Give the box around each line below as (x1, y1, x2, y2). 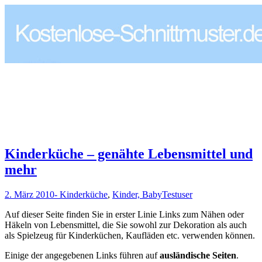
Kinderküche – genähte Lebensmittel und (5, 146, 253, 161)
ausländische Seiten (160, 250, 236, 260)
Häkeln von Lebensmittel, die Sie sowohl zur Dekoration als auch (5, 219, 247, 230)
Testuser (162, 189, 192, 199)
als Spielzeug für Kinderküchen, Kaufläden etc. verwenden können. (5, 230, 255, 240)
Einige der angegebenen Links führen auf (5, 250, 160, 260)
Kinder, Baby (112, 189, 162, 199)
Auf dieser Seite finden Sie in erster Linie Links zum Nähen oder (5, 209, 244, 219)
